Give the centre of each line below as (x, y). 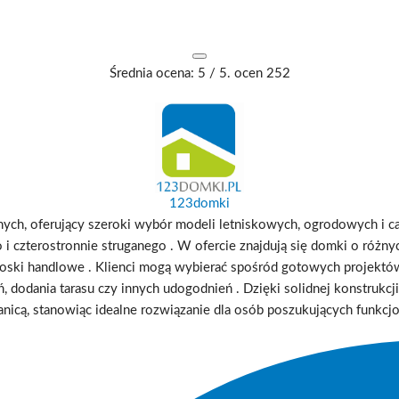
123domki (199, 204)
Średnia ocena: (153, 74)
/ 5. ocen (236, 74)
